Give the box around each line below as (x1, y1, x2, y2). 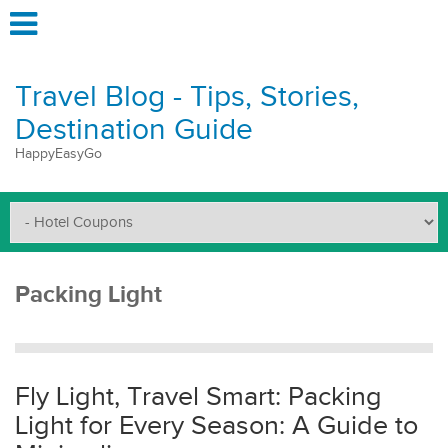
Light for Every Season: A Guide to (15, 410, 418, 442)
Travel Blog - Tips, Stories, (15, 79, 359, 115)
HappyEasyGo (15, 146, 102, 162)
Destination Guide (15, 112, 253, 148)
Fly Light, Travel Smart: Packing (15, 381, 382, 413)
